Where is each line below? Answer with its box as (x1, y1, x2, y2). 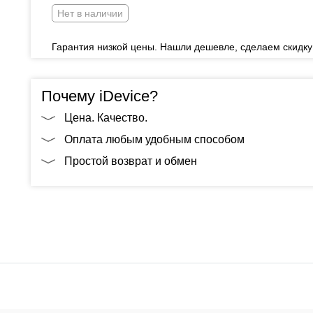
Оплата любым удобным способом (64, 133, 245, 145)
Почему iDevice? (41, 87, 158, 105)
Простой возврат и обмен (64, 155, 197, 167)
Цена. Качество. (64, 112, 147, 124)
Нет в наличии (57, 8, 123, 19)
